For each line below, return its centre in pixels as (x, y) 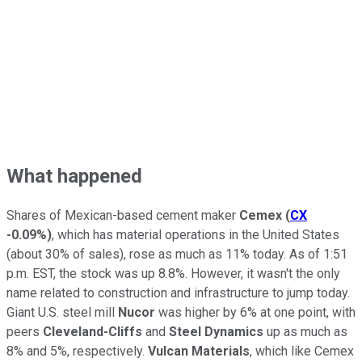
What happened (74, 176)
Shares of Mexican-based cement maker (123, 216)
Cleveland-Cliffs (93, 332)
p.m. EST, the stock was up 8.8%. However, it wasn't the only (173, 274)
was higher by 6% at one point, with (255, 313)
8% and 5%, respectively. (77, 351)
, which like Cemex (302, 351)
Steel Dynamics (216, 332)
